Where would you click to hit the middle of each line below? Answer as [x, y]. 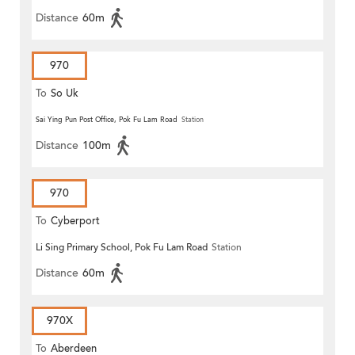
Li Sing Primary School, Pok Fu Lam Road [122, 248]
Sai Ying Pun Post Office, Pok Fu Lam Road [107, 120]
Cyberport [75, 221]
